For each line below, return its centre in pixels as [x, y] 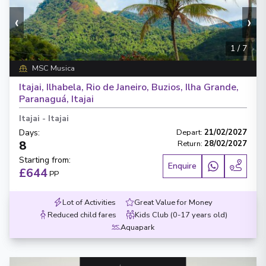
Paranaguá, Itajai [56, 99]
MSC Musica [53, 68]
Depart [189, 132]
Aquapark [137, 227]
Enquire [182, 166]
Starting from [44, 160]
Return [189, 144]
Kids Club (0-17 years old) [181, 215]
